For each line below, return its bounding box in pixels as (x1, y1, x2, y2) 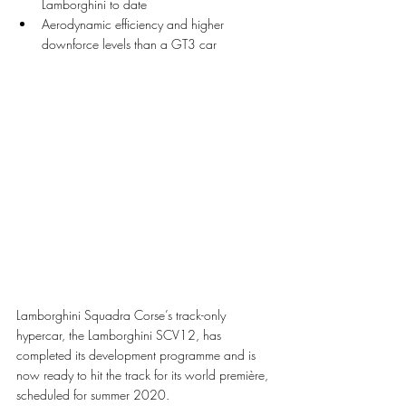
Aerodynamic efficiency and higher (42, 15, 227, 33)
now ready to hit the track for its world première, (16, 366, 272, 384)
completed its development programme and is (16, 346, 259, 364)
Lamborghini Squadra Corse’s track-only (16, 306, 229, 324)
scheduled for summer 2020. (16, 386, 169, 404)
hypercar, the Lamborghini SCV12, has (16, 326, 225, 344)
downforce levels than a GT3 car (42, 35, 220, 53)
